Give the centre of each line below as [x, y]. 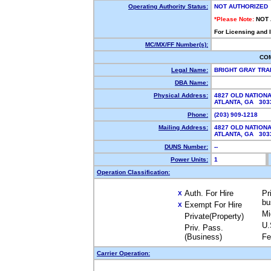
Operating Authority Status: [168, 6]
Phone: [198, 115]
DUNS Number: [186, 147]
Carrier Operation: [123, 253]
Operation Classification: [133, 172]
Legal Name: [190, 70]
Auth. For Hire [209, 193]
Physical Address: [181, 95]
